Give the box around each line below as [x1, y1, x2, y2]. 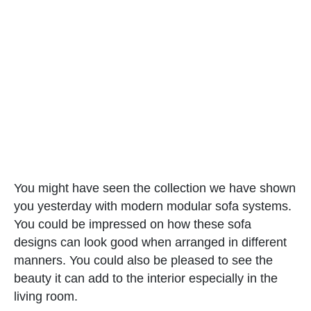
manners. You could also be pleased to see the [14, 253, 273, 267]
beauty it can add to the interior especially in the [14, 271, 278, 285]
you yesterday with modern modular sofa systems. [14, 199, 292, 213]
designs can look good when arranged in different [14, 235, 287, 249]
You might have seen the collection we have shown [14, 180, 296, 195]
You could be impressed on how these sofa [14, 217, 251, 231]
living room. [14, 289, 78, 303]
